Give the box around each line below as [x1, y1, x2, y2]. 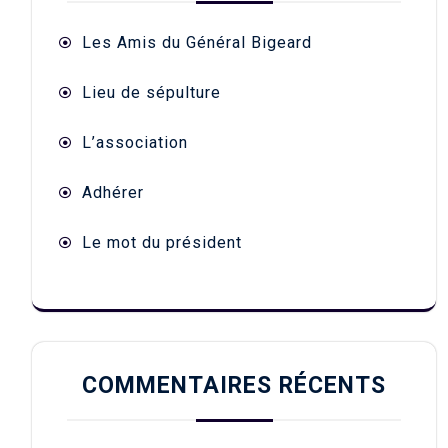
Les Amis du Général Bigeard [82, 33, 312, 53]
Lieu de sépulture [82, 83, 221, 103]
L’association [82, 133, 188, 153]
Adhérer [82, 183, 144, 203]
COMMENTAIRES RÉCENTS [82, 372, 386, 400]
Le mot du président [82, 233, 242, 253]
